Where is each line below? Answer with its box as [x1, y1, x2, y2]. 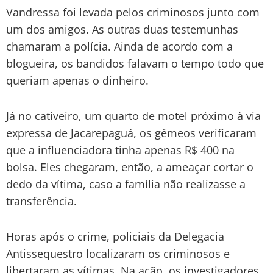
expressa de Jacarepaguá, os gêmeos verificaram [6, 125, 257, 140]
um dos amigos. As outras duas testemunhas [6, 21, 238, 37]
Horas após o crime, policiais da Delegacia [6, 229, 224, 244]
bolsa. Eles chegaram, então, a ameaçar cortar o [6, 159, 253, 174]
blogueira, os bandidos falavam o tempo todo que [6, 55, 264, 71]
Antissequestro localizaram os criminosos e [6, 246, 230, 261]
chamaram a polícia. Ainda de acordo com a [6, 38, 233, 54]
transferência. [6, 193, 77, 208]
